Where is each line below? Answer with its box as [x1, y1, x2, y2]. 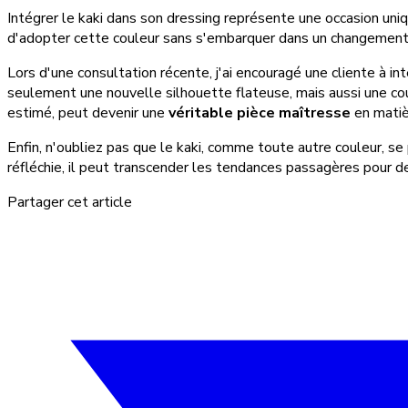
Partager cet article [7, 192, 132, 213]
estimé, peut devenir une [7, 103, 168, 124]
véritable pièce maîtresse [168, 103, 351, 124]
